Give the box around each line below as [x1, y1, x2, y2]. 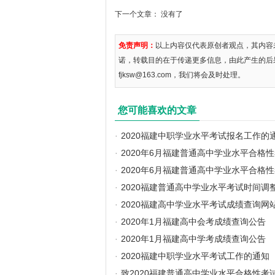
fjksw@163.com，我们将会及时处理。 [118, 71, 245, 79]
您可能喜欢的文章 [118, 105, 196, 115]
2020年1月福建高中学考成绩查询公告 [121, 234, 266, 244]
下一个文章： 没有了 [115, 10, 183, 18]
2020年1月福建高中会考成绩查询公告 [121, 217, 266, 227]
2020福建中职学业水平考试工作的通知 [121, 251, 269, 261]
